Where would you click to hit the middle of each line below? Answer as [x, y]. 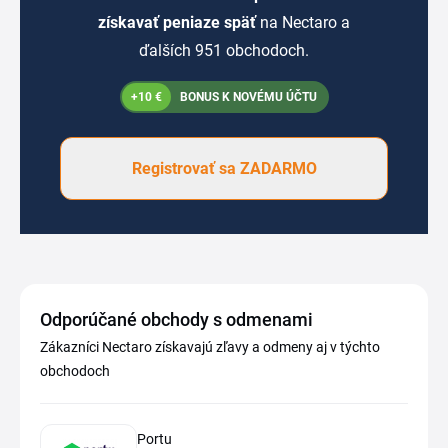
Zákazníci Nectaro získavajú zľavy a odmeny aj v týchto [210, 346]
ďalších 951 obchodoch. [224, 50]
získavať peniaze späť [179, 22]
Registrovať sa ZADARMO [224, 168]
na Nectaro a [305, 22]
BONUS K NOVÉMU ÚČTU [246, 96]
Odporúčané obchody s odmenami [176, 319]
